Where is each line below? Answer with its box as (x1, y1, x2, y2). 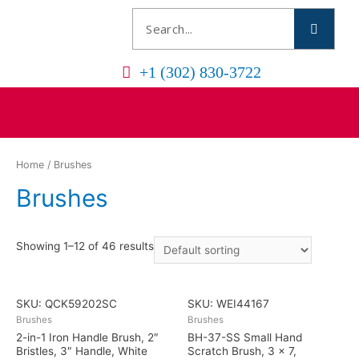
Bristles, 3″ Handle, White (16, 344, 147, 357)
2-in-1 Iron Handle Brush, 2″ (16, 330, 159, 344)
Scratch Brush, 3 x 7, (188, 344, 296, 357)
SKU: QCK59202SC (16, 297, 117, 311)
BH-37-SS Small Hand (188, 330, 302, 344)
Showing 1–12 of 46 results (16, 240, 154, 253)
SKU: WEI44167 (188, 297, 269, 311)
